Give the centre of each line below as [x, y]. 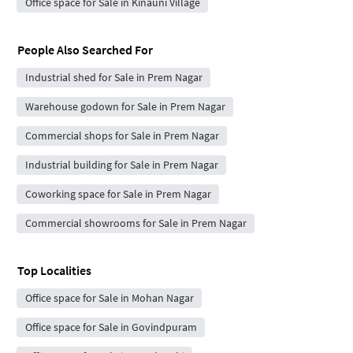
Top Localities [54, 271]
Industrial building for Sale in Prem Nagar [121, 165]
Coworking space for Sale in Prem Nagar [118, 194]
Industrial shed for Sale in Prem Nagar [113, 78]
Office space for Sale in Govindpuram [111, 327]
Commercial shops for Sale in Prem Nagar [122, 136]
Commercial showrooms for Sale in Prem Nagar [136, 223]
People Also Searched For [85, 50]
